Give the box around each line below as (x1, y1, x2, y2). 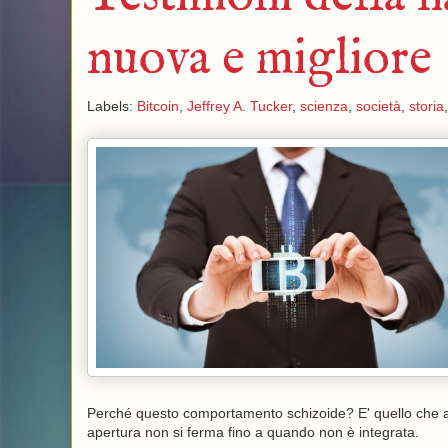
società (355, 98, 401, 115)
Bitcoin (136, 98, 179, 115)
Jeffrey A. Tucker (186, 98, 292, 115)
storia (408, 98, 444, 115)
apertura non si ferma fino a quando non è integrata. (86, 424, 419, 440)
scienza (299, 98, 348, 115)
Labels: (86, 98, 137, 115)
